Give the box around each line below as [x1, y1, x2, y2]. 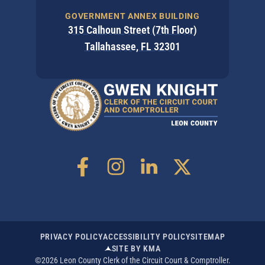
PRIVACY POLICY [40, 232, 104, 242]
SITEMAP [190, 232, 225, 242]
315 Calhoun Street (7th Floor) [68, 24, 197, 36]
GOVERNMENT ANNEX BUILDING [65, 11, 200, 21]
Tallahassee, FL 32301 [85, 40, 180, 53]
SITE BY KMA [111, 244, 161, 254]
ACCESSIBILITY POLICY [103, 232, 191, 242]
